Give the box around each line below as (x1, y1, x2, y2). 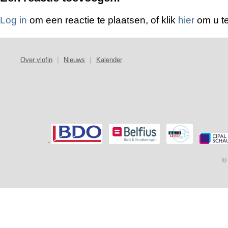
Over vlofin (20, 56, 52, 64)
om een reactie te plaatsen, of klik (27, 15, 178, 26)
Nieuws (64, 56, 85, 64)
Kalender (96, 56, 122, 64)
